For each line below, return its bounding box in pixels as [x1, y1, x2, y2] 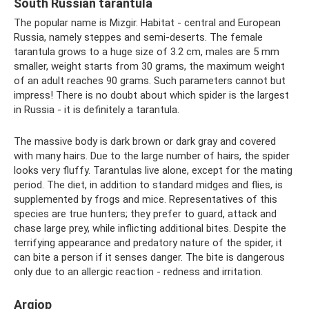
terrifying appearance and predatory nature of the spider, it [14, 236, 282, 249]
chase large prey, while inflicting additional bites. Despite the [14, 221, 286, 235]
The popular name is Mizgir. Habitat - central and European [14, 16, 281, 29]
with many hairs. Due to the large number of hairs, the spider [14, 149, 290, 162]
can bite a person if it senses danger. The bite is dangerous [14, 250, 285, 263]
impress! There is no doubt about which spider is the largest [14, 88, 289, 101]
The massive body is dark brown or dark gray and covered [14, 134, 276, 148]
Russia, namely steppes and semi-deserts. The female [14, 30, 263, 43]
